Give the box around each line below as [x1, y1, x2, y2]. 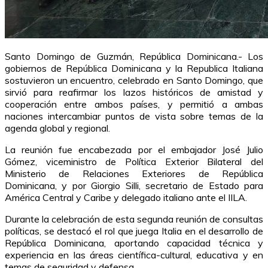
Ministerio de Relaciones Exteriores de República [5, 167, 263, 179]
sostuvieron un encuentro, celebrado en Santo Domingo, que [5, 74, 263, 86]
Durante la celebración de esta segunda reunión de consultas [5, 212, 263, 225]
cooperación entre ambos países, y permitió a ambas [5, 98, 263, 110]
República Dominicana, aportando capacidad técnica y [5, 236, 263, 249]
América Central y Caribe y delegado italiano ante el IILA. [5, 191, 247, 203]
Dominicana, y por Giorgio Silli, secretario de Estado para [5, 179, 263, 191]
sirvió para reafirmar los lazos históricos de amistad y [5, 86, 263, 98]
